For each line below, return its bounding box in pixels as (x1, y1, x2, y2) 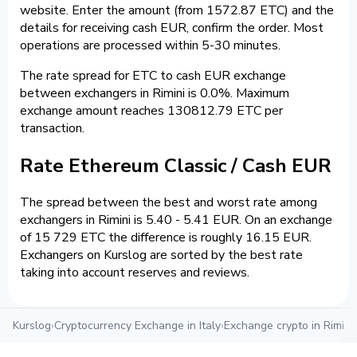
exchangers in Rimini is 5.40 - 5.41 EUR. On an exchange (20, 211, 332, 229)
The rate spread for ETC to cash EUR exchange (20, 66, 286, 84)
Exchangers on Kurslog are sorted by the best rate (20, 246, 303, 265)
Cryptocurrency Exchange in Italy (54, 318, 221, 334)
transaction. (20, 119, 84, 137)
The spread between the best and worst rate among (20, 194, 317, 212)
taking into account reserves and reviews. (20, 264, 249, 282)
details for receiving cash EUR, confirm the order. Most (20, 18, 324, 37)
